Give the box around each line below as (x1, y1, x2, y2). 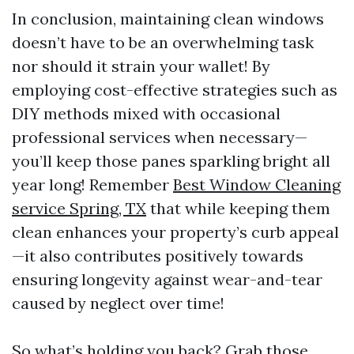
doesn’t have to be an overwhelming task (12, 32, 314, 52)
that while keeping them (146, 198, 330, 218)
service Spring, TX (12, 198, 146, 218)
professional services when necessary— (12, 127, 307, 147)
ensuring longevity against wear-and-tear (12, 269, 322, 289)
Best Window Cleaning (173, 175, 341, 194)
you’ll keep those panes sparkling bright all (12, 151, 330, 171)
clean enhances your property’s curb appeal (12, 222, 339, 242)
